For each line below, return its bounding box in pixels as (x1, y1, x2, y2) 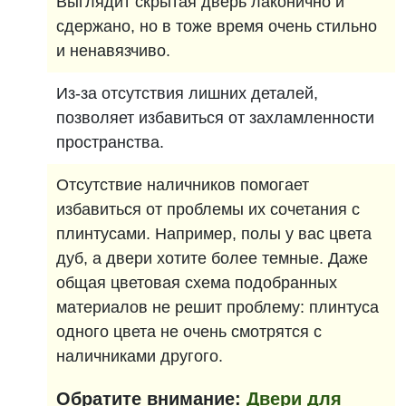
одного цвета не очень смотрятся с (56, 323, 323, 341)
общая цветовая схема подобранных (56, 274, 338, 292)
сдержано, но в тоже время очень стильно (56, 17, 378, 35)
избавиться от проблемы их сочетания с (56, 200, 361, 218)
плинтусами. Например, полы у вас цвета (56, 225, 372, 243)
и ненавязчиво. (56, 42, 171, 60)
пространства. (56, 133, 165, 151)
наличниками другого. (56, 347, 224, 365)
